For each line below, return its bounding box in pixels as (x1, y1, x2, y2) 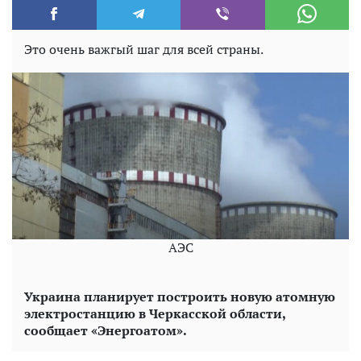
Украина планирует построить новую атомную (24, 287, 335, 305)
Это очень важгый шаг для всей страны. (24, 40, 263, 58)
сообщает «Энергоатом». (24, 321, 187, 339)
